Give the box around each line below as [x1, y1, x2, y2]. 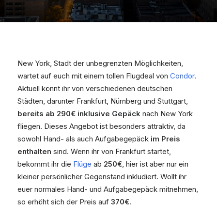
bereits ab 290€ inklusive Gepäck [17, 109, 140, 118]
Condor [170, 71, 194, 80]
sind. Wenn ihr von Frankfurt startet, [51, 147, 171, 156]
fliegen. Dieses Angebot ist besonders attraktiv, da [17, 122, 186, 131]
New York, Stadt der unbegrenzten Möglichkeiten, [17, 59, 183, 68]
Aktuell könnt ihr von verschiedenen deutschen [17, 84, 172, 93]
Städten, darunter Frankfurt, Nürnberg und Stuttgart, [17, 96, 188, 106]
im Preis [151, 134, 180, 143]
